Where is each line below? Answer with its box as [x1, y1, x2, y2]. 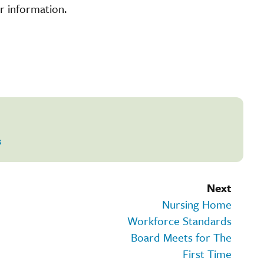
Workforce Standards [127, 212, 232, 229]
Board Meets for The [131, 229, 232, 245]
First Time [183, 245, 232, 262]
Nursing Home [162, 196, 232, 212]
